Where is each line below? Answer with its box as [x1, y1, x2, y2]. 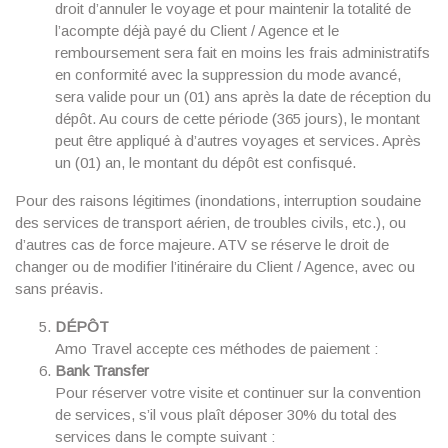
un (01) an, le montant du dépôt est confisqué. [55, 154, 356, 171]
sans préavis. [15, 280, 103, 297]
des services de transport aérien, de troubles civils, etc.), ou [15, 214, 406, 231]
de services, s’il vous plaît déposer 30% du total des [55, 406, 397, 423]
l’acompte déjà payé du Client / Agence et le [55, 22, 339, 39]
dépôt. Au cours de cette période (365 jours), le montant [55, 110, 420, 127]
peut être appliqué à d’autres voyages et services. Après [55, 132, 421, 149]
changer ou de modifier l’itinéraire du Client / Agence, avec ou [15, 258, 415, 275]
